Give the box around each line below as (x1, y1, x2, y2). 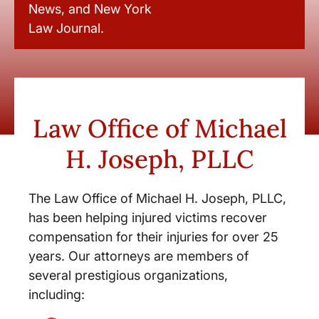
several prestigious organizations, (28, 267, 228, 283)
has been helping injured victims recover (28, 209, 267, 225)
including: (28, 286, 88, 302)
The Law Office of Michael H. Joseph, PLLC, (28, 190, 286, 206)
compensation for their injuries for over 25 (28, 229, 278, 244)
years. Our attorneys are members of (28, 248, 249, 263)
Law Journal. (28, 20, 104, 36)
